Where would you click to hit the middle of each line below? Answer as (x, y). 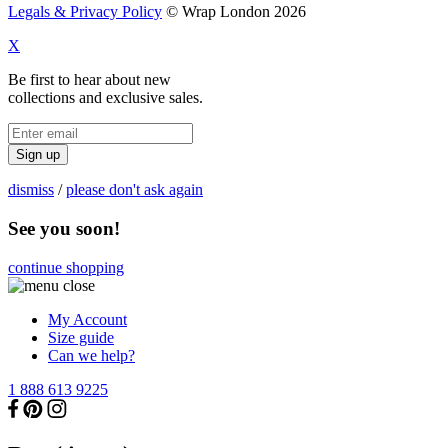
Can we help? (91, 355)
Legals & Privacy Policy (85, 12)
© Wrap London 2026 (234, 12)
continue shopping (66, 267)
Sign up (38, 155)
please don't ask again (134, 190)
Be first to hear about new (89, 80)
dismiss (31, 190)
